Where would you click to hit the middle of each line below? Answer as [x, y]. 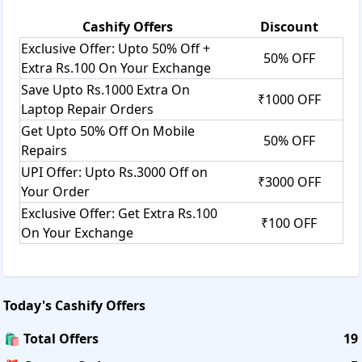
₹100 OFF [289, 223]
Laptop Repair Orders [87, 109]
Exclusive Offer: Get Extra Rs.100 [119, 213]
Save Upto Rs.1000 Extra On [105, 89]
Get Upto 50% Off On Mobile [108, 130]
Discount [289, 26]
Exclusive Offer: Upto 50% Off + [116, 48]
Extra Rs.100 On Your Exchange [116, 67]
